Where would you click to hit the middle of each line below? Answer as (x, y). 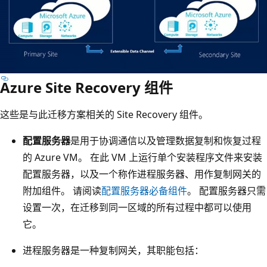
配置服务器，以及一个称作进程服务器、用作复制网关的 (142, 174)
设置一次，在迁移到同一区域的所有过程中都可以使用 (137, 208)
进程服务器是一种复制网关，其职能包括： (113, 251)
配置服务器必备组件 (144, 191)
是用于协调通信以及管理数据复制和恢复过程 (166, 141)
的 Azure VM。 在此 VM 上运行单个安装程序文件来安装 (142, 158)
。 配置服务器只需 (226, 191)
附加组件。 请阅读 (62, 191)
